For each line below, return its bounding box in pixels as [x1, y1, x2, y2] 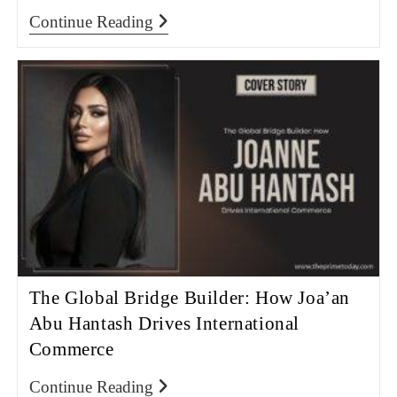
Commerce [28, 339, 114, 361]
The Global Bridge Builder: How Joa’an [28, 287, 350, 309]
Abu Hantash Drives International [28, 313, 300, 335]
